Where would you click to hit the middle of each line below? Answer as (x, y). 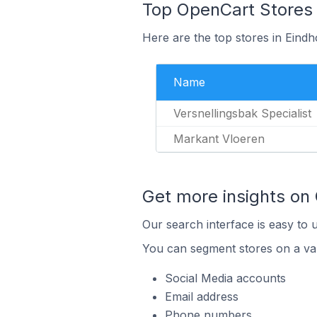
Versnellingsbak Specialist (242, 113)
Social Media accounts (225, 278)
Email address (201, 296)
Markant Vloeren (219, 139)
